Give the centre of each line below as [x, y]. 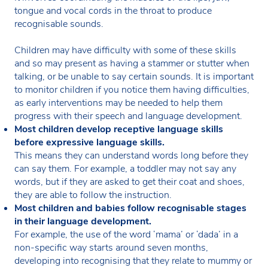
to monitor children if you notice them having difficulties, [132, 89]
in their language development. [83, 221]
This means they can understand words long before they [131, 155]
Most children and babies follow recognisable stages [130, 208]
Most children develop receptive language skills [119, 129]
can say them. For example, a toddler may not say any [125, 168]
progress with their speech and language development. [128, 116]
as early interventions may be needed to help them [118, 103]
